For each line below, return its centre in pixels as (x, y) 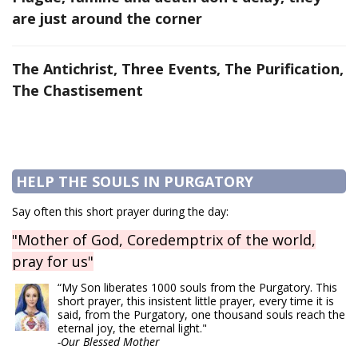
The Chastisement (78, 91)
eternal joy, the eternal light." (132, 328)
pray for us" (53, 262)
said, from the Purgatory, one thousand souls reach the (201, 315)
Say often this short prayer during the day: (120, 212)
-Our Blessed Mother (109, 342)
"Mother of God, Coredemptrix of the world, (164, 240)
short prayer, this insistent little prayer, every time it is (196, 301)
